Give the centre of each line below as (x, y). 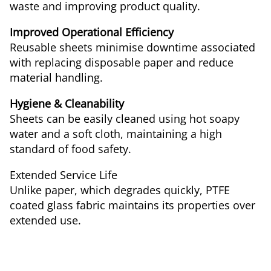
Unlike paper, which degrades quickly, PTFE (120, 190)
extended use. (47, 220)
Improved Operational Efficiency (93, 32)
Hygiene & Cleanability (68, 103)
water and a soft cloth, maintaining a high (116, 134)
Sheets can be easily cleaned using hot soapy (125, 119)
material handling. (56, 77)
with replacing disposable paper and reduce (122, 62)
